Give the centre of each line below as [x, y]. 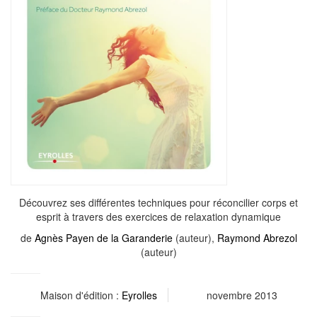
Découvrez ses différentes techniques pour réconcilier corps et [158, 202]
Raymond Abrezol [257, 237]
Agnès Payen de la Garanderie [103, 237]
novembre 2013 [242, 295]
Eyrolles [139, 295]
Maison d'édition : [81, 295]
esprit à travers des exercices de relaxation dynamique [158, 216]
